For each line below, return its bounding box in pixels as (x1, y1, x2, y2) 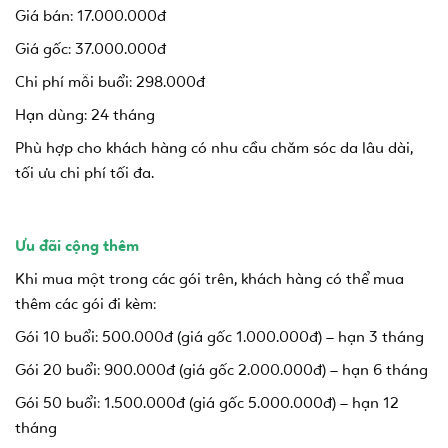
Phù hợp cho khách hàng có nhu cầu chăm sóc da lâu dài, (15, 138, 413, 158)
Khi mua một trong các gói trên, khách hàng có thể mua (15, 269, 404, 289)
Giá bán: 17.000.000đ (15, 6, 166, 26)
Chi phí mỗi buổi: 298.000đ (15, 72, 205, 92)
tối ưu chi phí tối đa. (15, 163, 154, 183)
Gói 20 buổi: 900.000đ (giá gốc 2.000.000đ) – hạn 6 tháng (15, 360, 428, 380)
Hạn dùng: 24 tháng (15, 105, 155, 125)
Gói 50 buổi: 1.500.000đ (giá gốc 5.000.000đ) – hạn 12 (15, 393, 399, 413)
